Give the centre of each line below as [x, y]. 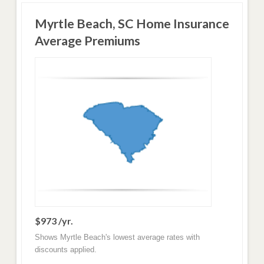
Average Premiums [87, 41]
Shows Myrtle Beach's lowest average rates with [117, 237]
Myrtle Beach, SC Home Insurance [132, 24]
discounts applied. [65, 250]
